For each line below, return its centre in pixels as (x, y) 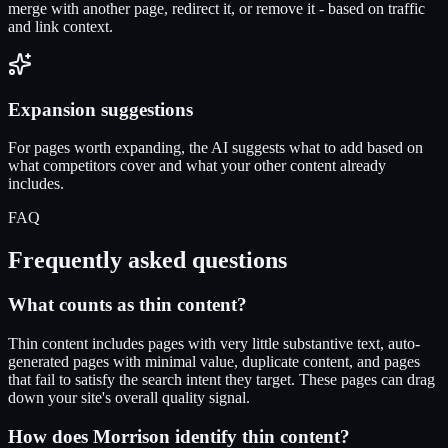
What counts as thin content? (127, 305)
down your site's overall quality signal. (129, 397)
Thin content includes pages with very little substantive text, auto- (214, 343)
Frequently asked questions (147, 260)
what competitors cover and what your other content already (197, 166)
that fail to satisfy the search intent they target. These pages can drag (221, 379)
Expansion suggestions (100, 109)
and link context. (60, 26)
